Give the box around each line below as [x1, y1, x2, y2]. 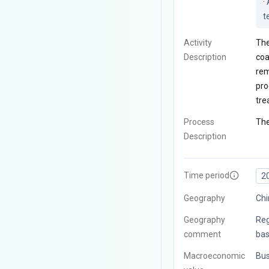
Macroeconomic [183, 251, 245, 261]
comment [183, 229, 221, 240]
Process [183, 117, 214, 127]
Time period [183, 171, 229, 181]
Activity [183, 38, 212, 48]
